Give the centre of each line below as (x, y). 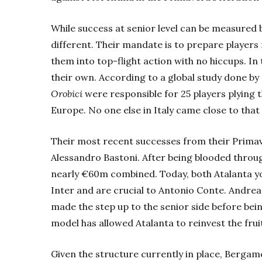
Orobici (67, 93)
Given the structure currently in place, (138, 254)
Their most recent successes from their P (144, 141)
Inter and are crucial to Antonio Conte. (140, 190)
